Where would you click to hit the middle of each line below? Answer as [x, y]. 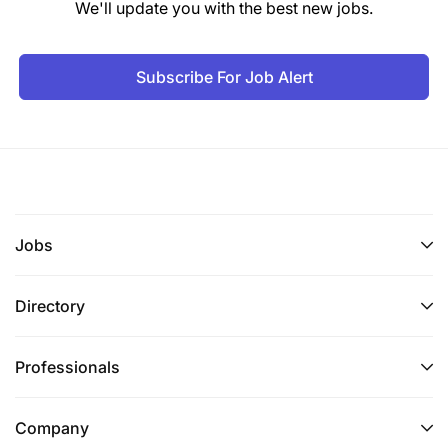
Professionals [67, 367]
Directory [50, 306]
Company [52, 428]
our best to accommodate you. [146, 12]
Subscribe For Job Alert [224, 77]
